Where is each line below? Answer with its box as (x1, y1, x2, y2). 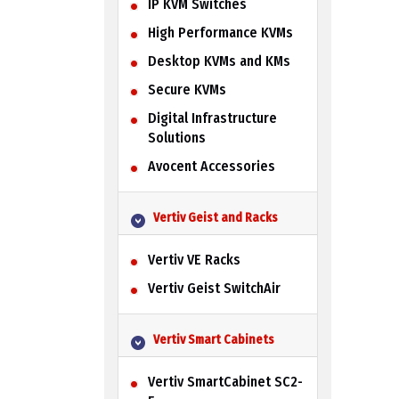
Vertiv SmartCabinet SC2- (147, 372, 303, 390)
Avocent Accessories (147, 157, 275, 175)
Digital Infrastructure (147, 109, 277, 126)
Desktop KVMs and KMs (147, 52, 290, 69)
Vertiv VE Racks (147, 250, 240, 268)
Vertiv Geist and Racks (152, 209, 278, 225)
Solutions (147, 128, 206, 146)
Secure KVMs (147, 80, 226, 98)
